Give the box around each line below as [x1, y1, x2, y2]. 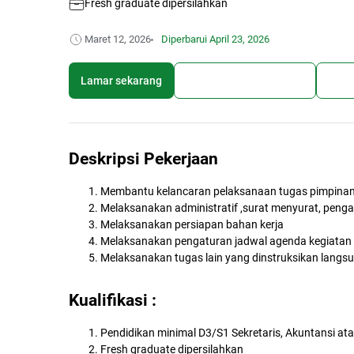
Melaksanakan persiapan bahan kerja [100, 218, 284, 232]
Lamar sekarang [81, 73, 162, 87]
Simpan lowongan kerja [186, 73, 303, 87]
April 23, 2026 [209, 33, 269, 46]
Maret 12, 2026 [85, 33, 151, 46]
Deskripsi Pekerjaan [69, 149, 218, 169]
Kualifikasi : [69, 291, 156, 311]
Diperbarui [159, 33, 209, 46]
